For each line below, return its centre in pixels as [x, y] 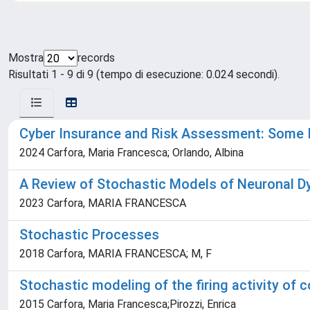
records [96, 58]
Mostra [26, 58]
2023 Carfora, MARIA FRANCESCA [103, 203]
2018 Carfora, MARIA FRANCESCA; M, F [116, 254]
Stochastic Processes [89, 235]
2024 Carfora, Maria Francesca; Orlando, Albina [131, 153]
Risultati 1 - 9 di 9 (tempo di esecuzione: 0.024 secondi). [144, 74]
